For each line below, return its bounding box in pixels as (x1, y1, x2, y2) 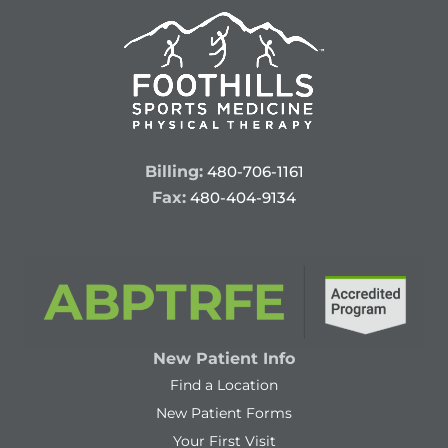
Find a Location (170, 375, 278, 394)
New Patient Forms (156, 403, 292, 422)
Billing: (144, 162, 203, 182)
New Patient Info (153, 348, 295, 368)
